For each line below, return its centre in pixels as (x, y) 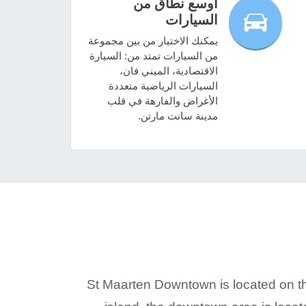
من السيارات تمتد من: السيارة (153, 56)
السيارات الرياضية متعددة (163, 86)
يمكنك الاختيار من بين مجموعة (153, 41)
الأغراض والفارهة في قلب (162, 101)
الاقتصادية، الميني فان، (168, 71)
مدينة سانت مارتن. (178, 116)
